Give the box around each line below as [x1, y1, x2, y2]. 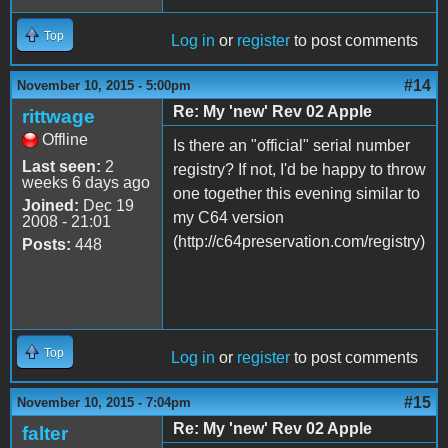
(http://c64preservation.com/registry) [173, 232, 425, 250]
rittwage [22, 105, 95, 127]
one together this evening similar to [173, 184, 420, 202]
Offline [42, 130, 88, 148]
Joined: [22, 196, 79, 214]
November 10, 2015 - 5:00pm [17, 77, 191, 93]
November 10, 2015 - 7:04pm [17, 394, 191, 410]
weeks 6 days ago [22, 173, 150, 191]
